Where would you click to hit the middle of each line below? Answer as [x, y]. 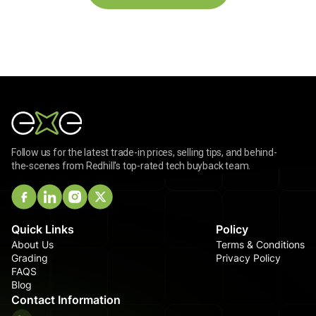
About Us [32, 245]
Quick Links [43, 230]
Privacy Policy [248, 258]
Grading [30, 258]
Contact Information [66, 300]
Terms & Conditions [260, 245]
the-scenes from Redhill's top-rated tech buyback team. [131, 166]
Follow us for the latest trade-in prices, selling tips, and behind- [144, 153]
